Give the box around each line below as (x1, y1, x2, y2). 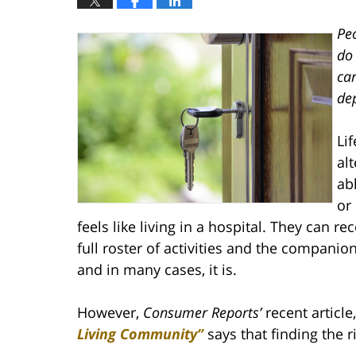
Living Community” (77, 323, 203, 343)
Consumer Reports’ (143, 302, 261, 322)
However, (77, 302, 143, 322)
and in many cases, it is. (77, 259, 237, 279)
